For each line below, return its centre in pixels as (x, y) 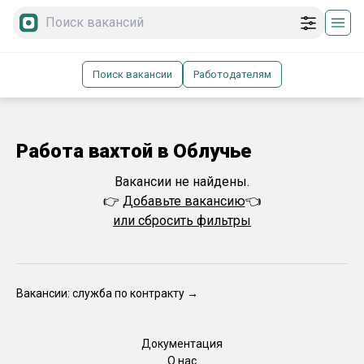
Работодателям (232, 74)
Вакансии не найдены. (182, 182)
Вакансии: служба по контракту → (107, 293)
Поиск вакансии (132, 74)
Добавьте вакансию (184, 201)
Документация (182, 344)
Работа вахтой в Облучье (134, 151)
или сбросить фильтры (182, 221)
